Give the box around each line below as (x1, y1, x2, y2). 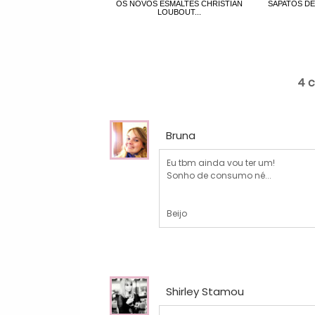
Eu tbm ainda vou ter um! (167, 157, 276, 169)
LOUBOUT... (157, 7, 202, 16)
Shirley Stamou (166, 284, 245, 300)
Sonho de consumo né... (167, 169, 272, 182)
